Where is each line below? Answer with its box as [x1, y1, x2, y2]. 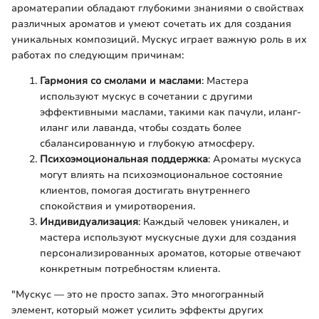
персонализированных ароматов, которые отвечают [40, 246, 301, 260]
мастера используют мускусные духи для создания [40, 231, 296, 244]
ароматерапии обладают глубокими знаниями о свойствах [11, 1, 304, 15]
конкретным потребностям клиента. [40, 262, 220, 276]
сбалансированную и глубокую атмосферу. [40, 137, 254, 150]
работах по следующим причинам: [11, 48, 184, 62]
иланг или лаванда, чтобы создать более [40, 121, 241, 135]
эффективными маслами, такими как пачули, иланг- [40, 105, 301, 119]
